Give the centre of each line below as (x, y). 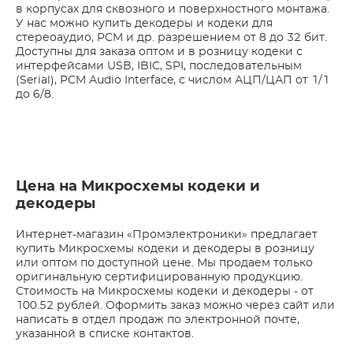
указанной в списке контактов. (105, 334)
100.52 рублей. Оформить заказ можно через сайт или (175, 306)
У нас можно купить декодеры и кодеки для (144, 24)
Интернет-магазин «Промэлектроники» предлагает (167, 235)
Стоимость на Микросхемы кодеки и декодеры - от (165, 292)
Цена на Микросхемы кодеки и (138, 187)
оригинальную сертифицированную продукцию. (159, 277)
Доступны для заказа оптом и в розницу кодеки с (159, 52)
